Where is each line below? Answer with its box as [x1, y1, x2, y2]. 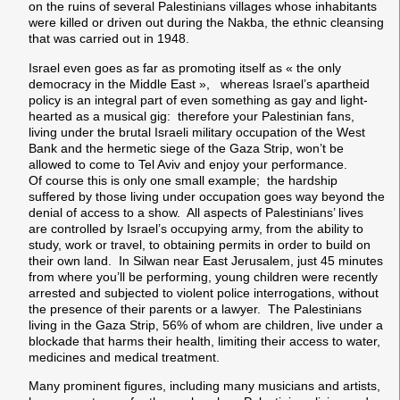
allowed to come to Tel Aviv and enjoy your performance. [29, 156, 354, 171]
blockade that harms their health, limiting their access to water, [29, 333, 380, 348]
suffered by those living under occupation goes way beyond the [29, 188, 385, 204]
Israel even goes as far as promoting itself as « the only [29, 60, 341, 75]
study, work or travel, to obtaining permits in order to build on [29, 237, 371, 252]
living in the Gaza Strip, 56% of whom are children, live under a [29, 317, 383, 332]
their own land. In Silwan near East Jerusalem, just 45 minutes [29, 253, 383, 268]
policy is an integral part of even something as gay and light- [29, 92, 368, 107]
